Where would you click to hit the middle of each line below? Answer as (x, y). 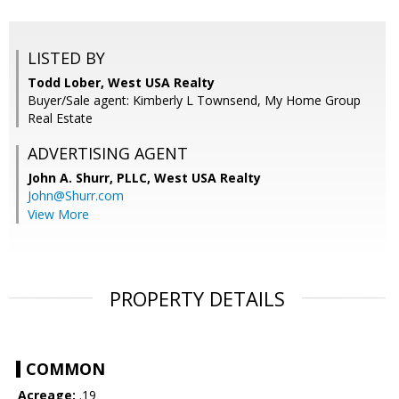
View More (58, 215)
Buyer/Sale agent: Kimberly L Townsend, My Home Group (194, 101)
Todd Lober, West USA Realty (121, 83)
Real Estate (60, 118)
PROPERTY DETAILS (197, 299)
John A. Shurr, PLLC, (91, 178)
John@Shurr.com (76, 196)
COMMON (65, 369)
